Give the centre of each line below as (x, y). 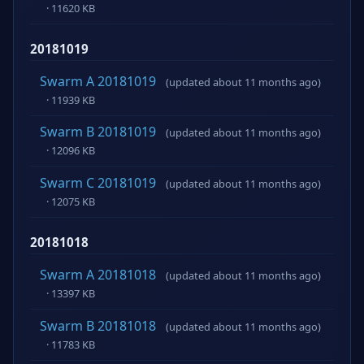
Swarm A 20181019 (98, 81)
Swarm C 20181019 (98, 183)
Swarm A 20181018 (98, 275)
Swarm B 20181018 (98, 325)
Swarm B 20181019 (98, 132)
